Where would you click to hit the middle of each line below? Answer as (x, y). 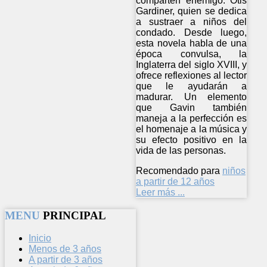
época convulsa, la (192, 54)
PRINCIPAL (74, 215)
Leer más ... (160, 192)
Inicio (40, 238)
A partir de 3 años (66, 260)
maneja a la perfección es (192, 118)
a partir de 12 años (175, 181)
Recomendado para (178, 170)
